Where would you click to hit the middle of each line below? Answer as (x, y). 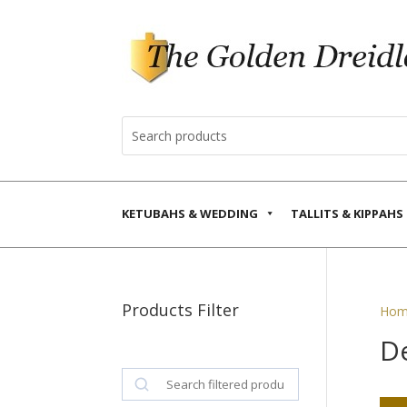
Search (141, 377)
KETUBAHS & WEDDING (190, 213)
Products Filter (181, 309)
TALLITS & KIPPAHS (347, 213)
